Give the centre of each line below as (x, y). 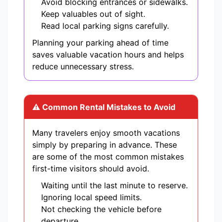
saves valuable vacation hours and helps (108, 55)
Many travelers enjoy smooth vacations (106, 133)
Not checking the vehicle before (101, 209)
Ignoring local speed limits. (91, 197)
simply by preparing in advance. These (105, 145)
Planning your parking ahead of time (100, 43)
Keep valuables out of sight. (93, 14)
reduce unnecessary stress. (83, 67)
